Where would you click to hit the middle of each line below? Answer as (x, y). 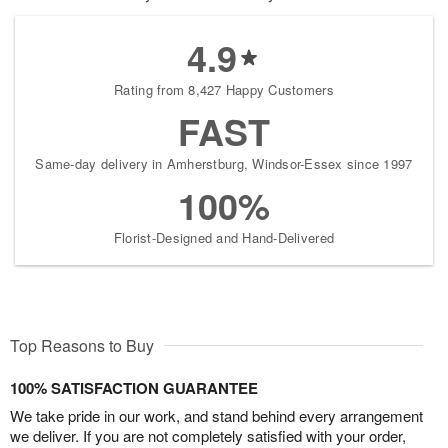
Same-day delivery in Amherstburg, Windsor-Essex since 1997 (224, 164)
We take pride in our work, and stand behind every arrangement (216, 416)
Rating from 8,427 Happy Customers (224, 90)
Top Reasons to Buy (82, 346)
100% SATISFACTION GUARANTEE (134, 388)
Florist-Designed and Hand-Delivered (224, 238)
